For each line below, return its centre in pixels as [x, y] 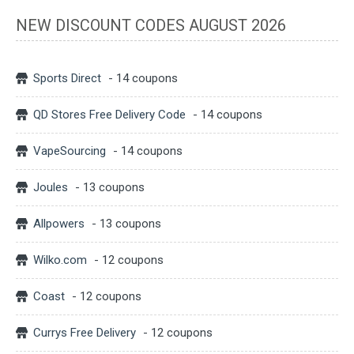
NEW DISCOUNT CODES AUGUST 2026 [151, 25]
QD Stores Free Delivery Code [109, 114]
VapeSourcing [70, 151]
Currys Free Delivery [85, 332]
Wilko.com [60, 260]
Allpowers [59, 223]
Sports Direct [67, 78]
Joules [51, 187]
